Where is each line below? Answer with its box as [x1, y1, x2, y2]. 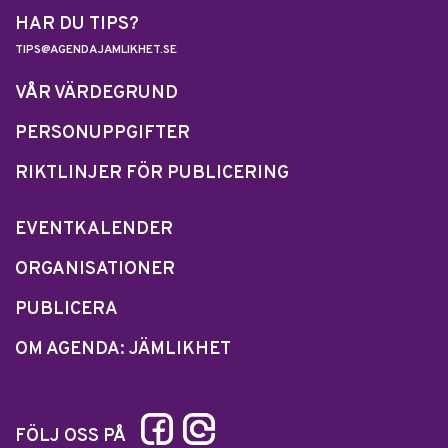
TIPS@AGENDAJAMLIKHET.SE [15, 42, 177, 58]
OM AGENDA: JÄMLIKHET [15, 338, 231, 361]
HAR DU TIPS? [15, 13, 139, 36]
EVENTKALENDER [15, 218, 173, 241]
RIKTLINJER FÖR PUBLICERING [15, 162, 289, 185]
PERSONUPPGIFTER [15, 122, 190, 145]
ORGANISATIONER [15, 258, 175, 281]
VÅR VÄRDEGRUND [15, 82, 178, 105]
